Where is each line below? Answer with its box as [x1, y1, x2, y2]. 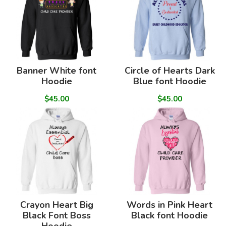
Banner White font [17, 65, 96, 77]
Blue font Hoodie [133, 75, 206, 88]
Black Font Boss [22, 209, 91, 222]
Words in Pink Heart [127, 199, 212, 211]
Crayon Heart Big [20, 199, 93, 211]
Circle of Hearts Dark [124, 65, 215, 77]
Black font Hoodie [131, 209, 208, 222]
